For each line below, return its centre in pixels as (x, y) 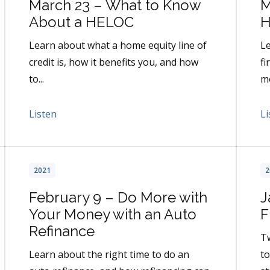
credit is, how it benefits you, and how (114, 62)
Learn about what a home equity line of (118, 46)
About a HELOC (81, 22)
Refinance (62, 231)
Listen (43, 114)
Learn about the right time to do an (109, 255)
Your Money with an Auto (113, 215)
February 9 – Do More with (118, 198)
